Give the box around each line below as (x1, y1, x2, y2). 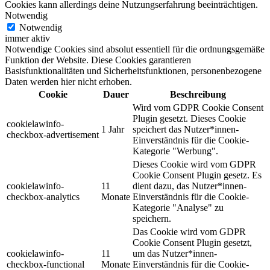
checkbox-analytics (7, 191, 80, 202)
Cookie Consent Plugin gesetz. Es (133, 169, 262, 180)
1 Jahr (101, 124, 124, 134)
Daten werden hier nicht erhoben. (5, 76, 132, 87)
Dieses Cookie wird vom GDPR (133, 159, 256, 169)
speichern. (133, 213, 171, 224)
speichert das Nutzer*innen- (133, 124, 239, 134)
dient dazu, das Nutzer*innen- (133, 180, 246, 191)
